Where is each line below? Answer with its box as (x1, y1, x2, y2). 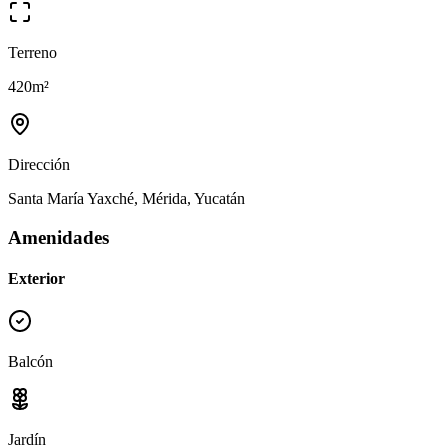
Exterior (8, 270, 65, 288)
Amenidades (8, 226, 109, 248)
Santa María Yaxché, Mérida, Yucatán (8, 190, 245, 208)
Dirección (8, 156, 70, 174)
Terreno (8, 44, 57, 62)
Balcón (8, 353, 53, 371)
